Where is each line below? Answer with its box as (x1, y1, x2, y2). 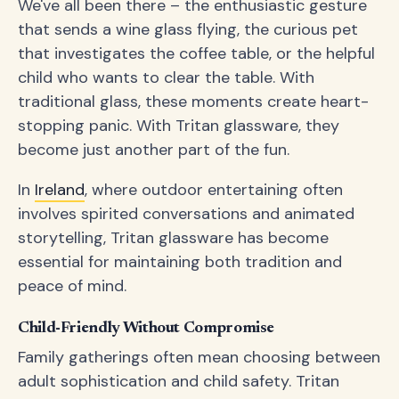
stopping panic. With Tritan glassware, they (18, 115, 339, 136)
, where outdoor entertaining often (85, 179, 343, 200)
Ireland (35, 179, 85, 200)
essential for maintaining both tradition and (18, 251, 342, 273)
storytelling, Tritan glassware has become (18, 227, 329, 248)
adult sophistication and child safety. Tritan (18, 370, 339, 392)
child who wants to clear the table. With (18, 67, 314, 88)
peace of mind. (18, 275, 126, 297)
